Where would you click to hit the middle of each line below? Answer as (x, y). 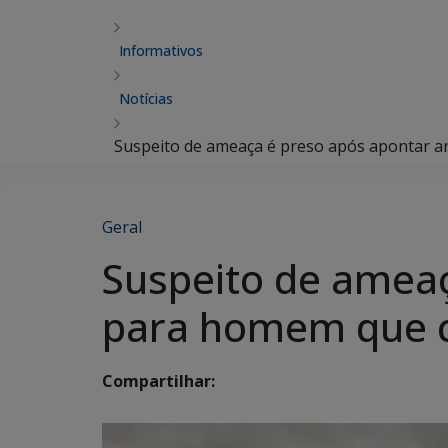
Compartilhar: (158, 381)
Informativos (161, 50)
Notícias (146, 98)
